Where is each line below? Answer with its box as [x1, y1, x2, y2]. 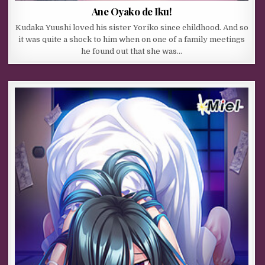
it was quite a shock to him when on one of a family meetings [18, 34, 245, 44]
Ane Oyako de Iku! [91, 4, 172, 18]
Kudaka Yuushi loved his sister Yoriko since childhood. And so [15, 22, 248, 32]
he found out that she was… [81, 46, 183, 56]
